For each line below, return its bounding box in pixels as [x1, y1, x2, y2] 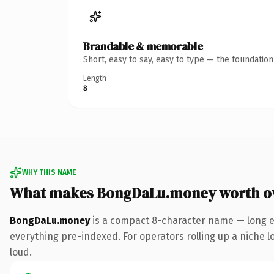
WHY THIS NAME [22, 168, 76, 177]
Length [83, 73, 106, 83]
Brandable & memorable [83, 38, 203, 54]
